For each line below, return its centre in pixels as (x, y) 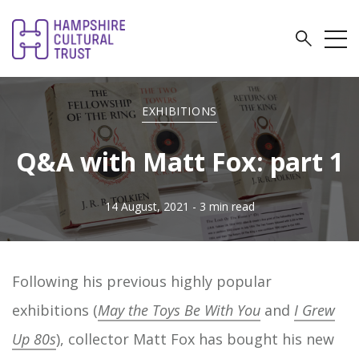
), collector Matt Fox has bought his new (195, 339)
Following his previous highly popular (142, 281)
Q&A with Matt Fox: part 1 (179, 161)
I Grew (315, 310)
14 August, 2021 (147, 206)
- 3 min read (223, 206)
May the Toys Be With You (179, 310)
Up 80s (34, 339)
